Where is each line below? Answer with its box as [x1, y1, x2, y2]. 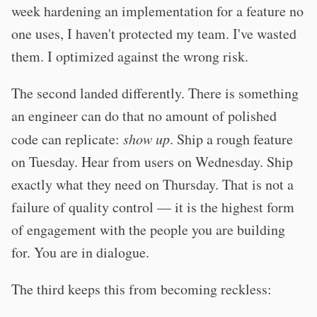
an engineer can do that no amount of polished [11, 106, 277, 125]
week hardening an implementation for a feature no [11, 1, 304, 21]
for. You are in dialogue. [11, 243, 149, 262]
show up [123, 129, 170, 148]
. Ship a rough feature [170, 129, 293, 149]
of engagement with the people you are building [11, 220, 285, 239]
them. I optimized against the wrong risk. [11, 47, 248, 66]
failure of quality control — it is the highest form [11, 197, 294, 217]
